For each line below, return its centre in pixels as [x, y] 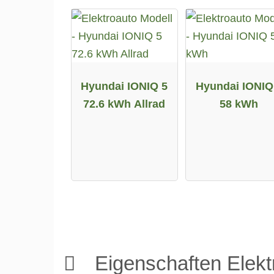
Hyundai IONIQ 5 [124, 86]
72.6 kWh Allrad [124, 103]
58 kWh [239, 103]
